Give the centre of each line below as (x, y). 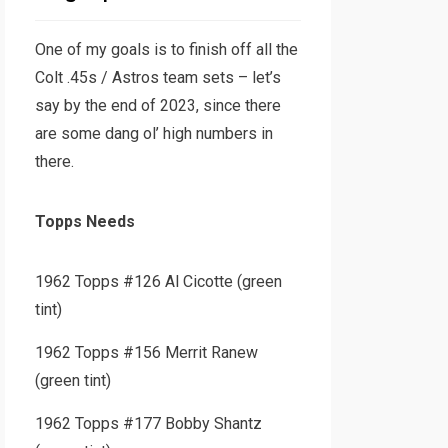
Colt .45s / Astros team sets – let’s (157, 77)
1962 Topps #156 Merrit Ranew (146, 352)
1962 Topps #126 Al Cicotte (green (158, 281)
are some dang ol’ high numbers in (153, 133)
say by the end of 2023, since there (157, 105)
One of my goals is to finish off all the (166, 49)
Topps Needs (84, 221)
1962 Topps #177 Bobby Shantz (148, 423)
